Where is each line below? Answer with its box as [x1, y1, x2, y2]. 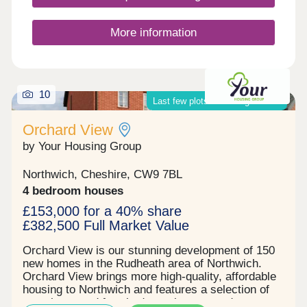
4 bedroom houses [23, 184, 124, 197]
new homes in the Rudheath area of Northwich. [23, 257, 262, 271]
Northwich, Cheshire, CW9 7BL [23, 167, 183, 181]
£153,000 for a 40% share [23, 203, 182, 219]
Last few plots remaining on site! [152, 95, 282, 106]
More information [110, 25, 197, 39]
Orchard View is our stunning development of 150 [23, 244, 275, 258]
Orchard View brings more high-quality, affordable [23, 270, 277, 284]
